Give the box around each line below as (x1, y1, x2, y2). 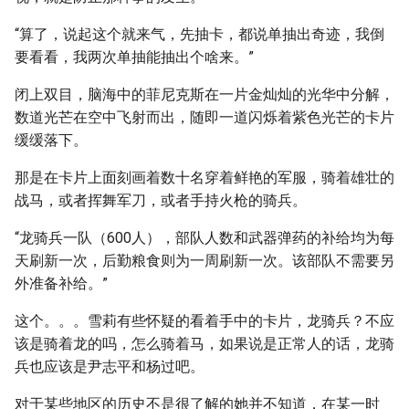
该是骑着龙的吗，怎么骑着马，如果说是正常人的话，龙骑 (15, 335, 394, 352)
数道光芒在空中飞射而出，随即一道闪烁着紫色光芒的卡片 (15, 109, 394, 126)
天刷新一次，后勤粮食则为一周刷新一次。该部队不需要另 (15, 252, 394, 269)
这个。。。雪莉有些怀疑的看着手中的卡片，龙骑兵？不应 (15, 312, 394, 330)
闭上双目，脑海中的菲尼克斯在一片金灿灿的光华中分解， (15, 86, 394, 103)
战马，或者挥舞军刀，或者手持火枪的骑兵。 (15, 192, 307, 209)
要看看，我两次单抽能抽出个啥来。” (15, 48, 254, 66)
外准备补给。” (15, 275, 108, 292)
